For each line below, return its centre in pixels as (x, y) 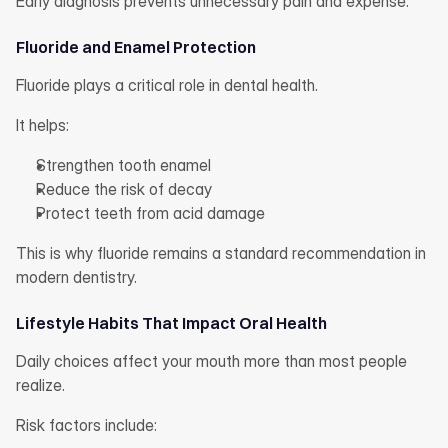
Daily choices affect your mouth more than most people (211, 361)
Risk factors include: (86, 425)
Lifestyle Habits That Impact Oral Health (171, 323)
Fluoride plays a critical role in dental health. (167, 85)
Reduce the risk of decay (124, 189)
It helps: (42, 125)
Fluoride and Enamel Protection (136, 47)
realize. (40, 385)
